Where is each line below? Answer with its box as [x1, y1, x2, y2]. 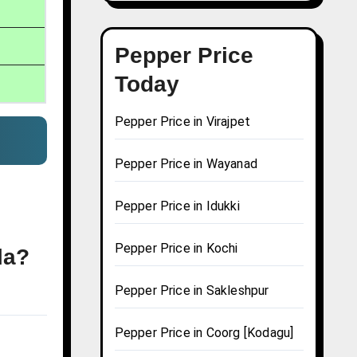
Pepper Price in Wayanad [114, 156, 258, 172]
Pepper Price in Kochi [114, 241, 238, 257]
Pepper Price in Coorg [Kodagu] [114, 325, 294, 341]
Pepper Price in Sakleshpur [114, 283, 269, 299]
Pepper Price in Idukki [114, 198, 240, 214]
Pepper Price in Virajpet [114, 114, 251, 130]
